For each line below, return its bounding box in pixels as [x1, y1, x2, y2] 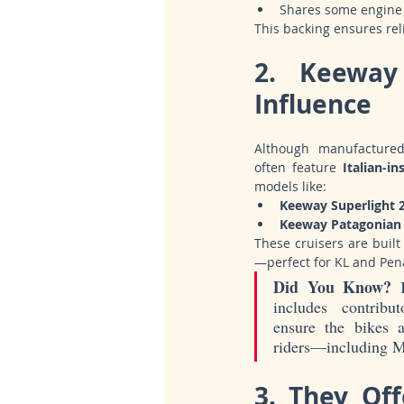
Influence [254, 87, 372, 123]
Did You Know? [273, 275, 392, 299]
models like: [254, 178, 326, 196]
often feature [254, 159, 343, 177]
